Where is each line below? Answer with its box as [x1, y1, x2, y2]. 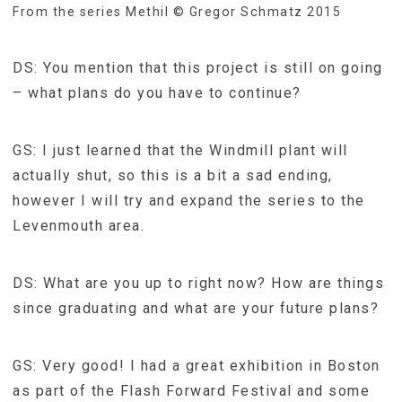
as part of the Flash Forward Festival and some [13, 381, 370, 399]
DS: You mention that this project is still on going [13, 58, 383, 76]
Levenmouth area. [13, 216, 144, 234]
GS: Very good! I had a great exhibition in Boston [13, 356, 380, 374]
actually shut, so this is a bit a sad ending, [13, 166, 333, 184]
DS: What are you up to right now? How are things [13, 274, 384, 292]
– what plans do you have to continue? [13, 83, 301, 101]
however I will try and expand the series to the [13, 191, 365, 209]
